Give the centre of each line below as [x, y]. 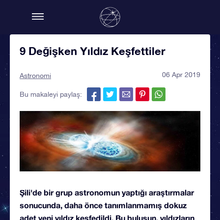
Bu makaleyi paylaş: [51, 94]
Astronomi [35, 76]
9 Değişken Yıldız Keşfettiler [93, 51]
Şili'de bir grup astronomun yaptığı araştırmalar [107, 192]
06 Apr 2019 [181, 75]
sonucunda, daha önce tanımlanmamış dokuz [103, 205]
